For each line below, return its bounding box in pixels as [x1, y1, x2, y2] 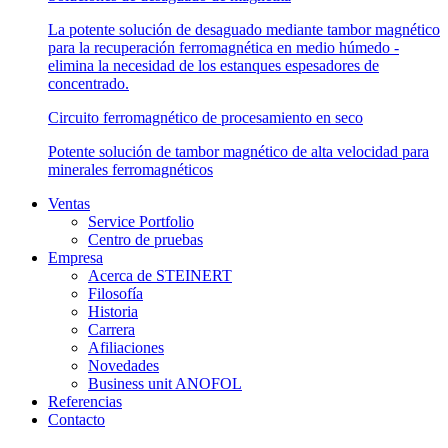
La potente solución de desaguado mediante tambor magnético [48, 20, 440, 38]
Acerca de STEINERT [88, 266, 232, 284]
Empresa [48, 248, 103, 266]
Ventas [48, 194, 90, 212]
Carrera [88, 320, 135, 338]
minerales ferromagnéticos [48, 160, 213, 178]
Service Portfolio [88, 212, 194, 230]
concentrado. [48, 74, 129, 92]
